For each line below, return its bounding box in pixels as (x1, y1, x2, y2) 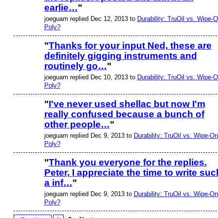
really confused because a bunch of (44, 109, 204, 120)
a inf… (44, 178, 73, 188)
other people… (44, 119, 110, 130)
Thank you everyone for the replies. (48, 157, 207, 168)
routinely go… (44, 61, 107, 72)
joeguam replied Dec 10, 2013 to (44, 73, 137, 81)
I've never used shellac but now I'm (48, 99, 205, 109)
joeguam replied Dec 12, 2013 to (44, 15, 137, 22)
